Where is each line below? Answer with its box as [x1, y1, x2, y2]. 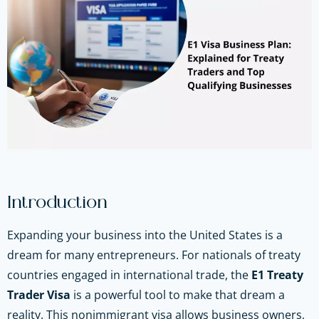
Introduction [7, 194, 108, 211]
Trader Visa [7, 286, 70, 303]
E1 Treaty [251, 266, 303, 283]
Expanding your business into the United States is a [7, 226, 283, 243]
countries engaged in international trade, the [7, 266, 251, 283]
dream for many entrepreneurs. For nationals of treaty [7, 246, 300, 263]
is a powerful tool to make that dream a [70, 286, 285, 303]
